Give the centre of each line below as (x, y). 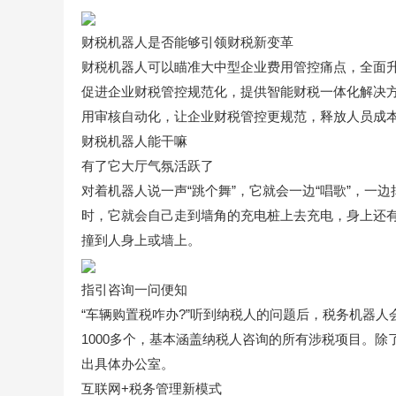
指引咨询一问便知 (134, 289)
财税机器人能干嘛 (134, 141)
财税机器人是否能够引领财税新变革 (187, 42)
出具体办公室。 (128, 364)
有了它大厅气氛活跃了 (148, 166)
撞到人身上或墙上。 (141, 240)
